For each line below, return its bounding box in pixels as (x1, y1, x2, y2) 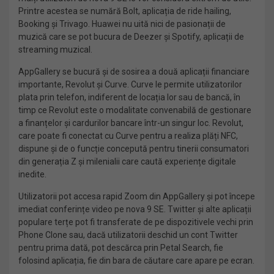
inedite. (18, 169, 46, 179)
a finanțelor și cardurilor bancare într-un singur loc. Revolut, (18, 118, 243, 128)
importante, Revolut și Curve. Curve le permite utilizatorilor (18, 80, 242, 89)
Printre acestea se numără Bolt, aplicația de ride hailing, (18, 6, 231, 16)
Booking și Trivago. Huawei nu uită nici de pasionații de (18, 19, 226, 29)
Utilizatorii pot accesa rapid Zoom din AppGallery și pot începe (18, 191, 255, 201)
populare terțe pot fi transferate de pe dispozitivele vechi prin (18, 217, 253, 227)
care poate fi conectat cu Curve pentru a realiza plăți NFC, (18, 131, 238, 141)
